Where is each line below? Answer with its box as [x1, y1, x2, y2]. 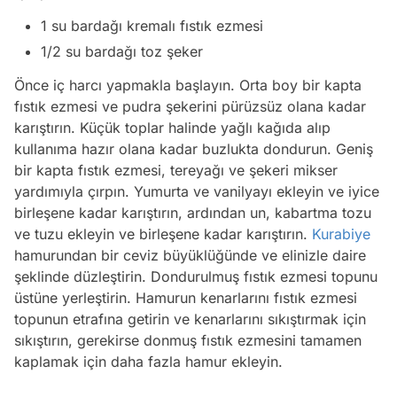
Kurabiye [312, 225, 370, 244]
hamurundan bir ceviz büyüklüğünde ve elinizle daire [14, 246, 366, 265]
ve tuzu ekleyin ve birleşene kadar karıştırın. [14, 225, 312, 244]
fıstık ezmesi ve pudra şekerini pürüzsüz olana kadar [14, 97, 366, 116]
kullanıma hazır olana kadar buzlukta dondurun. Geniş [14, 140, 373, 159]
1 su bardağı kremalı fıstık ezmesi [41, 17, 263, 35]
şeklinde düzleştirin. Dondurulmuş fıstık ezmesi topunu [14, 268, 378, 286]
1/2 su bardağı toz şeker [41, 43, 203, 61]
